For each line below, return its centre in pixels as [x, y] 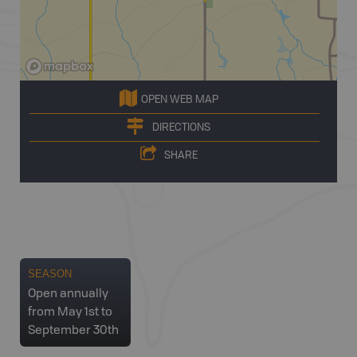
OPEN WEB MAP [179, 100]
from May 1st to [70, 313]
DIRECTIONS [181, 127]
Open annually [68, 294]
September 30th [73, 331]
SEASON [50, 274]
